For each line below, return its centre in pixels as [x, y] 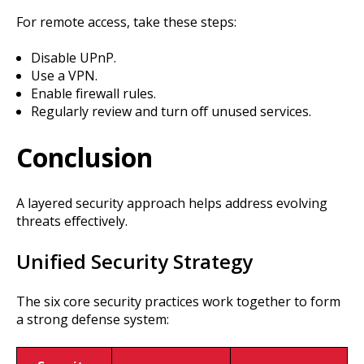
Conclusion [84, 158]
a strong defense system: [93, 320]
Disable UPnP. [73, 58]
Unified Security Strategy [134, 262]
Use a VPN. [64, 76]
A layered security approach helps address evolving [172, 203]
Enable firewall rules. [93, 94]
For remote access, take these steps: [126, 22]
